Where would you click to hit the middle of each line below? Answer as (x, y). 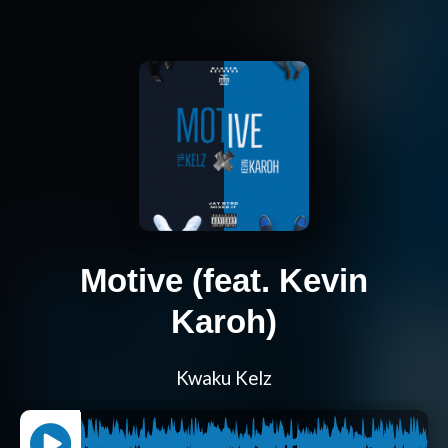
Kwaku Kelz (224, 378)
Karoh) (224, 322)
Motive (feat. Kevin (224, 281)
